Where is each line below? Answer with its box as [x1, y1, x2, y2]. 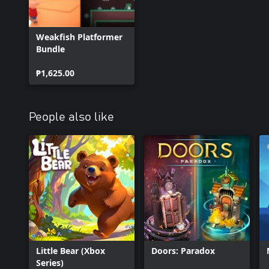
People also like [29, 111, 114, 123]
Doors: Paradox [151, 245, 215, 256]
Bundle [36, 43, 65, 55]
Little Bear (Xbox [36, 245, 105, 256]
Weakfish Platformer [36, 31, 122, 43]
